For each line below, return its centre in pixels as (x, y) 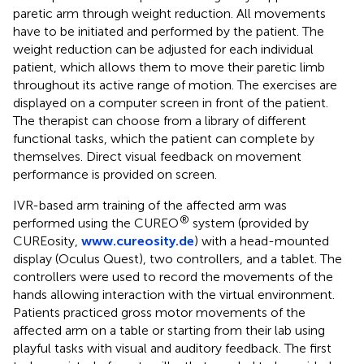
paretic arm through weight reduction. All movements (169, 13)
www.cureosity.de (138, 240)
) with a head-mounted (262, 240)
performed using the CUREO (96, 223)
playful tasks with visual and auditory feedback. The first (172, 348)
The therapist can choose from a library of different (160, 120)
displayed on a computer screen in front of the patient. (171, 102)
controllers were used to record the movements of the (173, 276)
